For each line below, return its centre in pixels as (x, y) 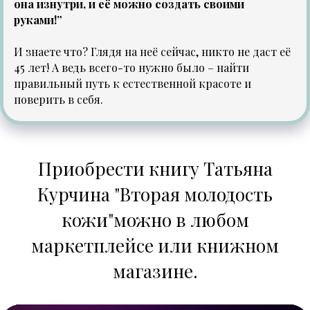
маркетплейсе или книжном (155, 246)
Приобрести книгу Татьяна (155, 169)
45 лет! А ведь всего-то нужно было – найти (131, 68)
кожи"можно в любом (155, 220)
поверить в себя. (58, 100)
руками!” (38, 20)
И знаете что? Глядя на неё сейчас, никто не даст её (152, 52)
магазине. (155, 271)
